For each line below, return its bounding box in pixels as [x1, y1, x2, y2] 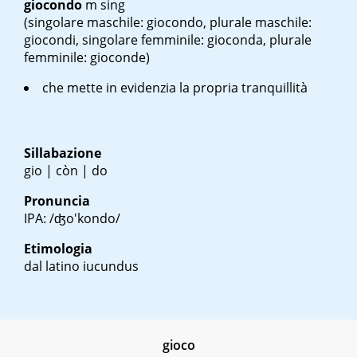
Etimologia [24, 240, 92, 258]
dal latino [24, 257, 83, 276]
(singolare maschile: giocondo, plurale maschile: [24, 14, 312, 32]
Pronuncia [24, 192, 90, 210]
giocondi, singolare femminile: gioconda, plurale [24, 31, 312, 49]
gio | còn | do [24, 162, 108, 180]
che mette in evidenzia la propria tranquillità [42, 79, 308, 97]
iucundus [83, 257, 139, 276]
